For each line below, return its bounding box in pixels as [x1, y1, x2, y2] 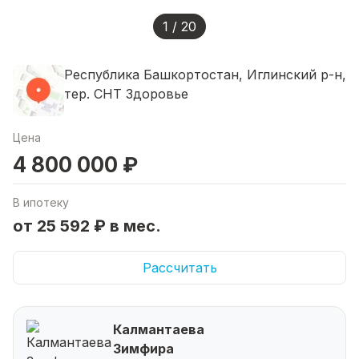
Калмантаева [113, 321, 204, 337]
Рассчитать [142, 259, 217, 276]
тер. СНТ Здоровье [64, 85, 188, 102]
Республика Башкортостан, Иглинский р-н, [64, 66, 346, 83]
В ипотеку [13, 195, 69, 209]
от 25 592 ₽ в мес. [13, 216, 161, 236]
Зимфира [113, 340, 174, 357]
